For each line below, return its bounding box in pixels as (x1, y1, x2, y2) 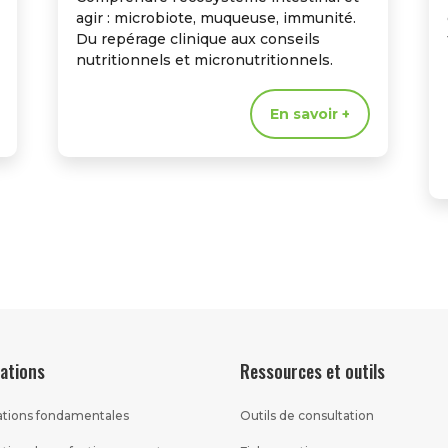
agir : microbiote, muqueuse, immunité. (75, 9, 356, 28)
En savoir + (270, 105, 351, 124)
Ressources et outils (240, 357, 386, 384)
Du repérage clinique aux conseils (75, 30, 320, 49)
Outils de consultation (240, 407, 375, 423)
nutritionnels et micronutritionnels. (75, 51, 333, 70)
